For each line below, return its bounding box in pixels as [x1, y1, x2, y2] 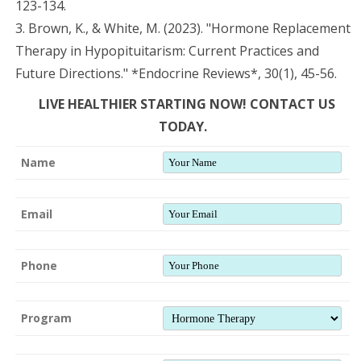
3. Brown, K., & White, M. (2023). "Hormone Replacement [15, 19, 351, 37]
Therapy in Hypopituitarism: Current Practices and [15, 41, 319, 60]
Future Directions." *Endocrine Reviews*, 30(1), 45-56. [15, 64, 337, 82]
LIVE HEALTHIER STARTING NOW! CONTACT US [38, 94, 335, 113]
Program [21, 309, 72, 326]
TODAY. [158, 117, 207, 135]
